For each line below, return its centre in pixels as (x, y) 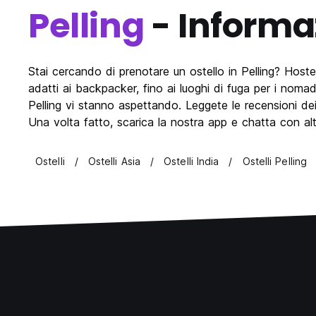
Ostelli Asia (114, 162)
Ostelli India (192, 162)
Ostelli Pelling (275, 162)
